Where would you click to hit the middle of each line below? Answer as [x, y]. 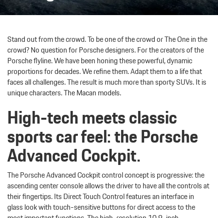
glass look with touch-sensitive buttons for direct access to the [101, 207]
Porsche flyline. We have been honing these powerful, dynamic [100, 61]
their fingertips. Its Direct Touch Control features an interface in [101, 197]
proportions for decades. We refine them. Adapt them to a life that [105, 72]
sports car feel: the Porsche [103, 137]
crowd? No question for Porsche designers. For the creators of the [106, 50]
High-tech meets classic [92, 118]
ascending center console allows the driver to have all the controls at [108, 186]
